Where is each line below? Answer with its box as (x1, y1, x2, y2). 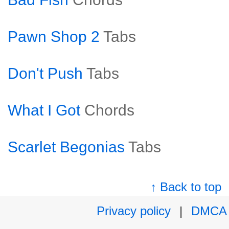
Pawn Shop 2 (8, 28, 100, 45)
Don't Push (8, 65, 83, 82)
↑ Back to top (150, 180, 222, 194)
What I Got (8, 102, 80, 119)
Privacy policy (97, 204, 171, 218)
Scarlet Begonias (8, 139, 125, 155)
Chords (84, 102, 134, 119)
